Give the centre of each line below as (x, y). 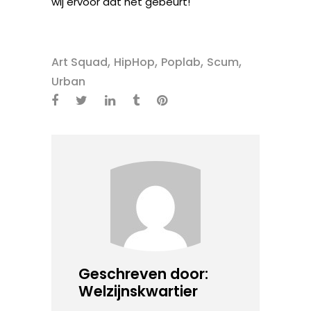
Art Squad (79, 62)
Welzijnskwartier (138, 291)
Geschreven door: (143, 274)
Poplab (181, 62)
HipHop (134, 62)
